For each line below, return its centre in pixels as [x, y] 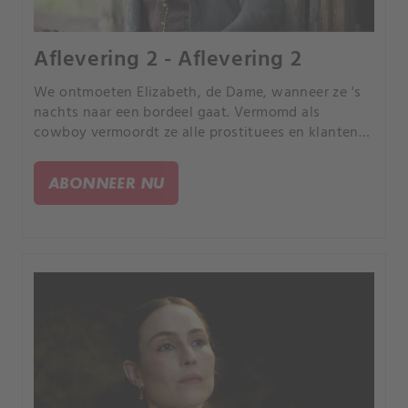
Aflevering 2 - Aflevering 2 [168, 61]
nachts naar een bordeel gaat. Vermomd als [177, 113]
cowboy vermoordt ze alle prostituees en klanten [196, 133]
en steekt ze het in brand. [118, 153]
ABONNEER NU [107, 183]
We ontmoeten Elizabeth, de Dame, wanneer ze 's [198, 93]
